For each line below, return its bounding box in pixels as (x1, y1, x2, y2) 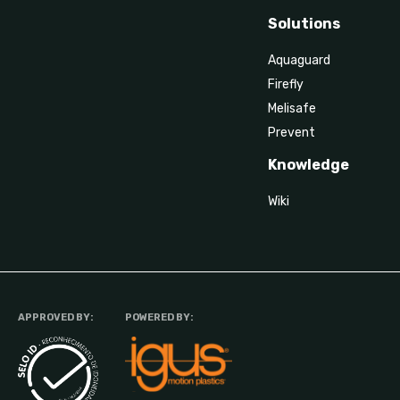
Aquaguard (268, 53, 330, 69)
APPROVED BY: (18, 312, 94, 324)
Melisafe (268, 101, 316, 117)
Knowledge (268, 156, 349, 174)
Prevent (268, 125, 315, 141)
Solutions (268, 15, 340, 33)
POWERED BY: (125, 312, 194, 324)
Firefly (268, 77, 304, 93)
